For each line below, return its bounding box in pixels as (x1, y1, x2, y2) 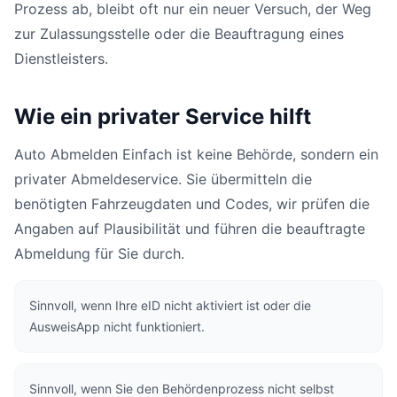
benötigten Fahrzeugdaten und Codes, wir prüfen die (14, 195, 370, 213)
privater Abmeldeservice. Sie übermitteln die (14, 170, 312, 188)
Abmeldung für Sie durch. (14, 245, 184, 262)
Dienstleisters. (14, 50, 108, 67)
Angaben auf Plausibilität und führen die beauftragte (14, 220, 365, 237)
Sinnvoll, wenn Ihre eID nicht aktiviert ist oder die (29, 298, 311, 313)
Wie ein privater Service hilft (14, 104, 311, 129)
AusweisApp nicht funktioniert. (29, 319, 205, 334)
